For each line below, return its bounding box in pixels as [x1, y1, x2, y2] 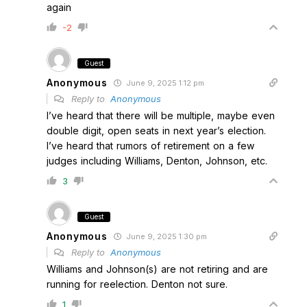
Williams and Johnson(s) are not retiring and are [47, 263, 268, 275]
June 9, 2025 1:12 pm [124, 78, 205, 88]
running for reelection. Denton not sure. [47, 278, 228, 290]
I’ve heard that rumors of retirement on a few [47, 140, 254, 151]
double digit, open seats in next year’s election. [47, 125, 266, 136]
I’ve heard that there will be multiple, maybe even [47, 110, 275, 121]
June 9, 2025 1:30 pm [124, 232, 208, 241]
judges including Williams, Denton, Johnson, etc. [47, 155, 267, 167]
